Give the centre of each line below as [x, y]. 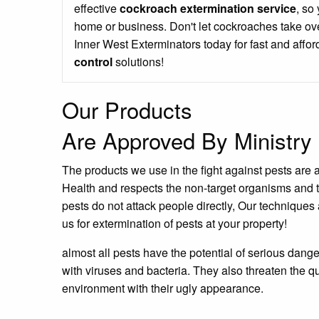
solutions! [138, 62]
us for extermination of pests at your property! [174, 224]
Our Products [127, 110]
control [93, 62]
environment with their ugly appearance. [163, 288]
